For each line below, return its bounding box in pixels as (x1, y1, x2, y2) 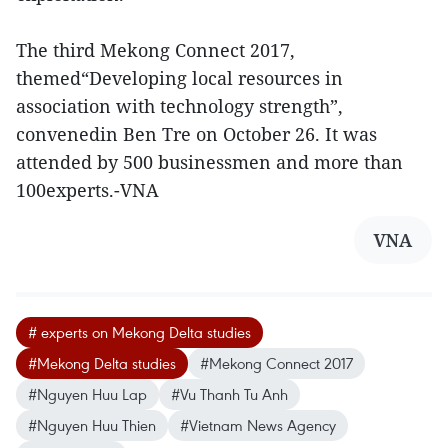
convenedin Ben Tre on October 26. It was (16, 121, 377, 146)
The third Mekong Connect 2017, (16, 37, 295, 62)
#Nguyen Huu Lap (28, 383, 147, 404)
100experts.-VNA (16, 177, 159, 202)
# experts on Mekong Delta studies (28, 321, 251, 342)
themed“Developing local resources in (16, 65, 343, 90)
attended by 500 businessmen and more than (16, 149, 403, 174)
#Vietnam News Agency (180, 414, 336, 435)
